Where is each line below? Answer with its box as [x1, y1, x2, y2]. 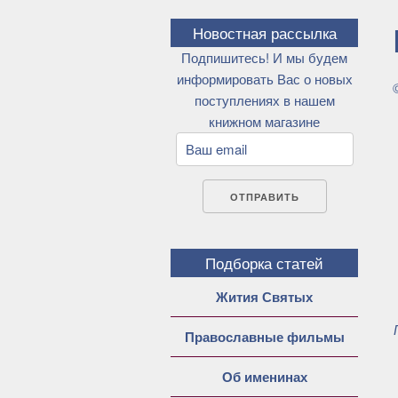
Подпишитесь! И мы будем [181, 47, 348, 67]
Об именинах [221, 366, 307, 386]
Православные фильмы [184, 326, 345, 346]
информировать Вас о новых [176, 68, 353, 88]
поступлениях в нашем [194, 90, 335, 109]
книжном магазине [209, 111, 321, 131]
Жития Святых [216, 286, 314, 306]
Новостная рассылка [192, 21, 337, 44]
